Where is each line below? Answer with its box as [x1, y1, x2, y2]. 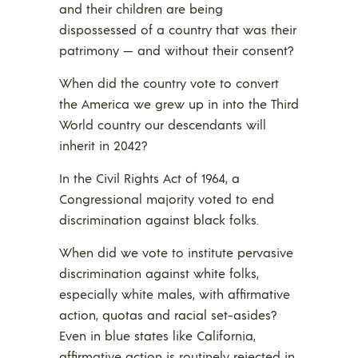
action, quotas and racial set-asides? [59, 306, 276, 324]
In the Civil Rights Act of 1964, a [59, 169, 240, 187]
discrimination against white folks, [59, 265, 259, 282]
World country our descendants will [59, 116, 266, 133]
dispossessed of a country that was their [59, 21, 296, 38]
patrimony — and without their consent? [59, 42, 293, 59]
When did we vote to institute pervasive [59, 244, 293, 261]
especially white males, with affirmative [59, 285, 290, 303]
